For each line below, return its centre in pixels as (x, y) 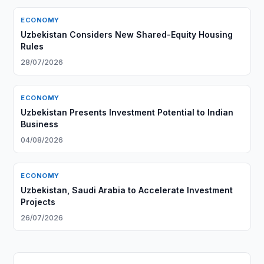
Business (40, 124)
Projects (38, 202)
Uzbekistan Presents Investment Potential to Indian (127, 112)
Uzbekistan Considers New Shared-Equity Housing (127, 34)
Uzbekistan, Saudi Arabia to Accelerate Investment (127, 190)
